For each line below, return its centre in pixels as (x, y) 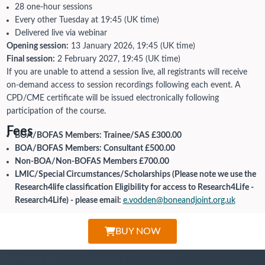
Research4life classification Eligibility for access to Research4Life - (134, 187)
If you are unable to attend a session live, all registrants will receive (127, 72)
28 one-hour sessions (53, 7)
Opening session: (37, 46)
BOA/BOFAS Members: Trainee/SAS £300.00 (98, 135)
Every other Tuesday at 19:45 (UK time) (87, 20)
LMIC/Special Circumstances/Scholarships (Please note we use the (135, 174)
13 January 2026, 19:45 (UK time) (132, 46)
